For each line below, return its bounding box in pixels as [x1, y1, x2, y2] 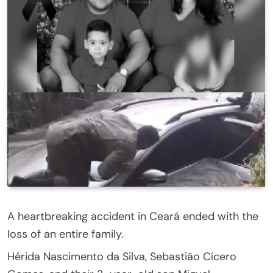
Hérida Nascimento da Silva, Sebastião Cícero [7, 249, 236, 264]
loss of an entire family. [7, 226, 124, 241]
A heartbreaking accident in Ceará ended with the [7, 208, 258, 224]
